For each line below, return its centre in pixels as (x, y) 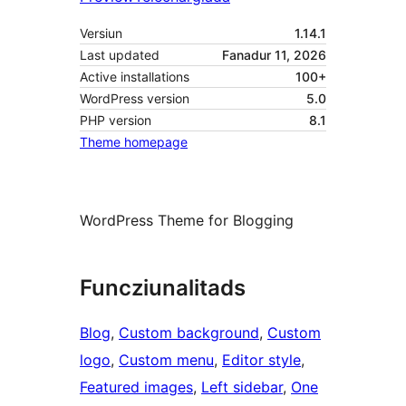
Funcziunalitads (163, 288)
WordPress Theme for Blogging (187, 221)
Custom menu (166, 360)
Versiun (101, 34)
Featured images (136, 387)
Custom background (189, 333)
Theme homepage (134, 142)
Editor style (261, 360)
